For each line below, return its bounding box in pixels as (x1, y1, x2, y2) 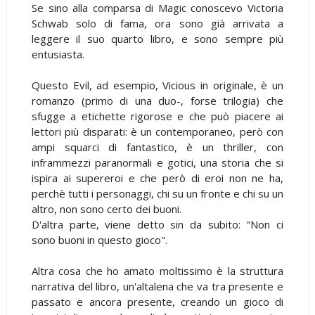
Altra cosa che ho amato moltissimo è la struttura (31, 263, 284, 278)
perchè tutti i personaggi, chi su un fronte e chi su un (31, 186, 284, 200)
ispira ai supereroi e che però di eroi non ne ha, (31, 170, 284, 185)
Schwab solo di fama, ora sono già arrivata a (31, 15, 284, 30)
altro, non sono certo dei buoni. (31, 201, 181, 216)
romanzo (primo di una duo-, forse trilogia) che (31, 93, 284, 108)
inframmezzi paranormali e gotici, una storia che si (31, 155, 284, 169)
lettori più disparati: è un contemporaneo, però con (31, 124, 284, 139)
